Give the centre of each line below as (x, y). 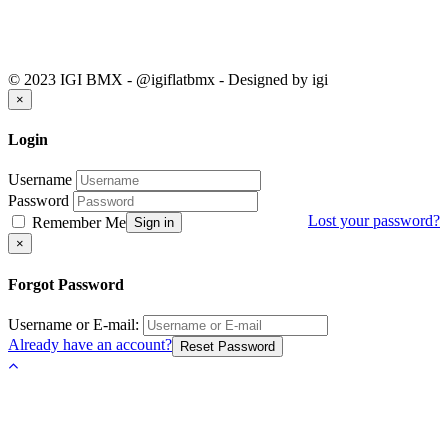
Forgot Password (66, 284)
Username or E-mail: (73, 324)
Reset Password (227, 346)
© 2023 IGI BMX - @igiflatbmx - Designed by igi (168, 79)
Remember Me (77, 223)
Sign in (154, 223)
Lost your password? (374, 221)
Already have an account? (90, 344)
